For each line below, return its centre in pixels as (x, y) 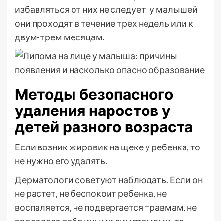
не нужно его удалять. (61, 161)
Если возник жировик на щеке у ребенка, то (108, 147)
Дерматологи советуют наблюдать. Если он (109, 180)
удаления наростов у (93, 110)
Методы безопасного (94, 94)
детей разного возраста (104, 127)
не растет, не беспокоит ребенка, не (91, 193)
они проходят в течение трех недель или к (104, 23)
